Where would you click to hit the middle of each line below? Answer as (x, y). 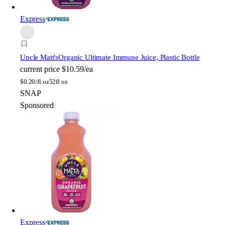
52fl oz (58, 82)
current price (40, 69)
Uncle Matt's (39, 58)
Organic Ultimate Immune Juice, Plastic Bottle (129, 58)
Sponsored (37, 105)
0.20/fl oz (36, 82)
